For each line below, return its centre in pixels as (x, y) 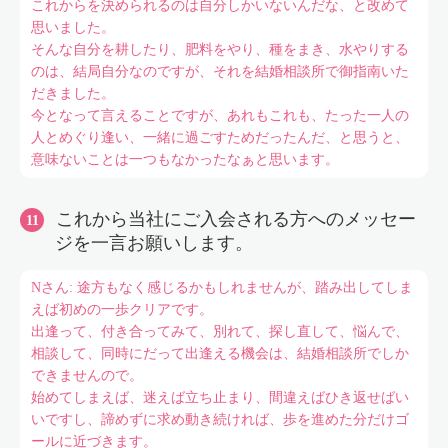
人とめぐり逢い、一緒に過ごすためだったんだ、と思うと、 (219, 137)
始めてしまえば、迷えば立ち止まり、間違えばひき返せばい (219, 397)
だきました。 (72, 93)
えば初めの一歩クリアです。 (121, 309)
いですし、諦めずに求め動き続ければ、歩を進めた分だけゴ (219, 419)
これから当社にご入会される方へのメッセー (236, 219)
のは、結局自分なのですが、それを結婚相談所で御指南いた (219, 71)
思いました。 (72, 27)
